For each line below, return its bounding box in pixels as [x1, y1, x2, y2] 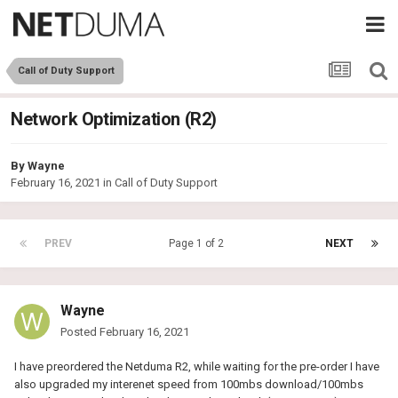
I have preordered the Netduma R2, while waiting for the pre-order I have [14, 360, 379, 374]
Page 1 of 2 [168, 237, 229, 251]
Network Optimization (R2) [11, 108, 217, 131]
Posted [60, 325, 99, 339]
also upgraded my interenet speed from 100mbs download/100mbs [14, 378, 363, 392]
